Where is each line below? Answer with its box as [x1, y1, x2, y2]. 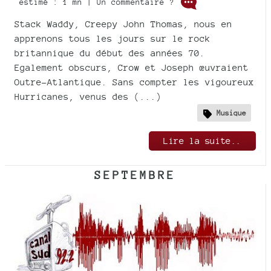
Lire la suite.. [163, 135, 241, 146]
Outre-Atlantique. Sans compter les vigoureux [15, 77, 254, 88]
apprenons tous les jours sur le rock [15, 33, 211, 44]
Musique [217, 108, 246, 117]
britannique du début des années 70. [15, 48, 205, 59]
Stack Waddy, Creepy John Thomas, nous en [15, 19, 232, 30]
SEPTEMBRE [94, 168, 177, 182]
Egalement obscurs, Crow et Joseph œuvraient [15, 62, 249, 73]
